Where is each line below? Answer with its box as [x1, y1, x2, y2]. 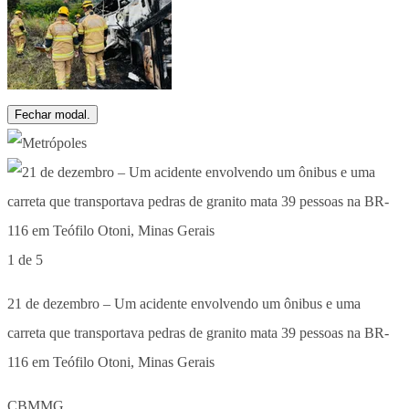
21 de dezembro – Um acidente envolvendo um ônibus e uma [7, 295, 361, 311]
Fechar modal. [15, 107, 90, 121]
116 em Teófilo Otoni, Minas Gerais [7, 353, 215, 370]
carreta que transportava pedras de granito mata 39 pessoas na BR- [7, 324, 389, 341]
